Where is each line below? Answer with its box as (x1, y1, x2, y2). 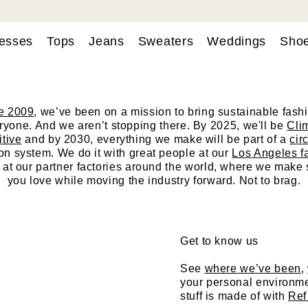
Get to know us (180, 235, 258, 247)
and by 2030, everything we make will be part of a (21, 133, 290, 145)
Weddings (207, 34, 267, 48)
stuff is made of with (180, 290, 289, 302)
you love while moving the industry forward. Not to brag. (7, 175, 301, 186)
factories (76, 161, 122, 173)
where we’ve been (204, 263, 301, 274)
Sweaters (137, 34, 194, 48)
